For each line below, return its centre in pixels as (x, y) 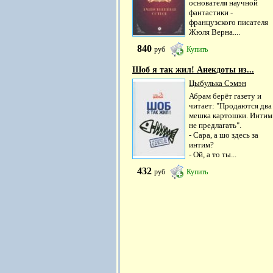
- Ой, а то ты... (213, 155)
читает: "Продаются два (230, 106)
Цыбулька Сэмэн (218, 83)
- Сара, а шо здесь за (224, 135)
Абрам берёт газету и (225, 96)
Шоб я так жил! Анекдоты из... (193, 70)
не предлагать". (215, 126)
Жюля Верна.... (214, 32)
